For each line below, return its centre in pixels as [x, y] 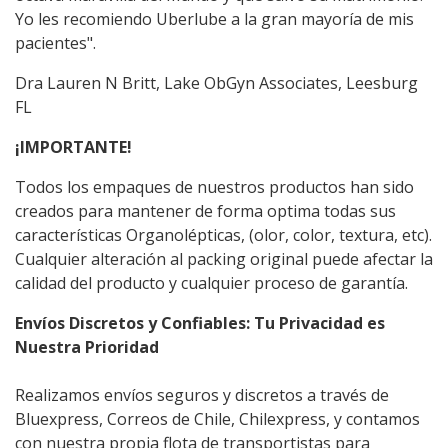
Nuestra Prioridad [87, 347]
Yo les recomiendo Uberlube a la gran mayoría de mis [214, 19]
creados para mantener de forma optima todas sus [205, 211]
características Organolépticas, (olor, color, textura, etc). [223, 235]
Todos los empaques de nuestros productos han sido [214, 187]
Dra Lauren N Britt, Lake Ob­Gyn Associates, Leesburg [216, 83]
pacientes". [55, 43]
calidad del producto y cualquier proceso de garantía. [211, 283]
